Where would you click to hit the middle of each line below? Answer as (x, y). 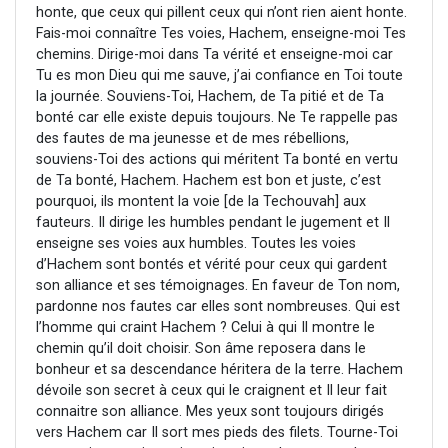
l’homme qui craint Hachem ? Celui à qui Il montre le (205, 328)
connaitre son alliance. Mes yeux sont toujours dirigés (210, 412)
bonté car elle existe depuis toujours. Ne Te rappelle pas (217, 118)
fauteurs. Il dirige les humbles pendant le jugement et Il (213, 223)
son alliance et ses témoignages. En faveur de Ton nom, (218, 286)
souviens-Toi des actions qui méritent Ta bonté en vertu (217, 160)
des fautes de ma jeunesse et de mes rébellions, (192, 139)
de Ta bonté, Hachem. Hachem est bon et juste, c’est (208, 181)
